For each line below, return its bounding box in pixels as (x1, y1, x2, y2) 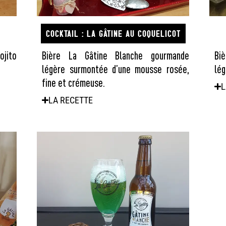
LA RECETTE (48, 94, 93, 105)
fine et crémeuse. (42, 76, 105, 89)
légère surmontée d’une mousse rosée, (42, 62, 189, 75)
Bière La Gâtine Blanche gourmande (42, 48, 189, 62)
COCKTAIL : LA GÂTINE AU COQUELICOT (45, 27, 181, 39)
